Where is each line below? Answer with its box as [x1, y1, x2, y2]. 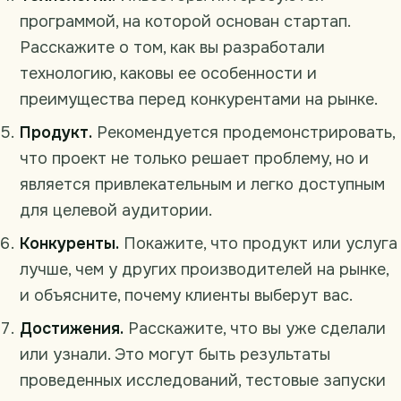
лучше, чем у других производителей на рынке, [20, 259, 388, 279]
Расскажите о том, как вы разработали [20, 37, 325, 57]
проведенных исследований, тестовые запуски [20, 370, 386, 390]
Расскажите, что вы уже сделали [124, 318, 386, 338]
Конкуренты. [20, 233, 119, 253]
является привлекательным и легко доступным [20, 174, 385, 194]
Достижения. [20, 318, 124, 338]
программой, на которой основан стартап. [20, 11, 350, 31]
